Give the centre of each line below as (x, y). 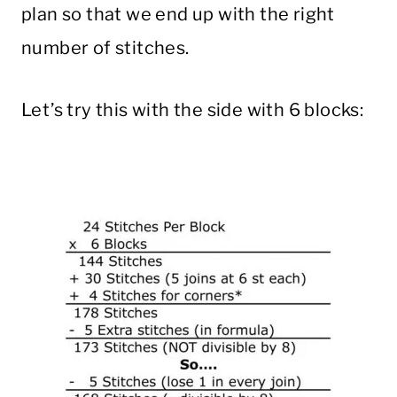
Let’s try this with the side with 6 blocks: (193, 110)
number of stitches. (105, 48)
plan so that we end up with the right (178, 15)
